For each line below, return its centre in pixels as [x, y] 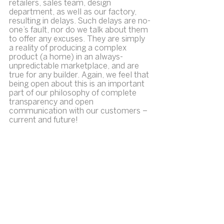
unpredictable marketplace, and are [75, 66]
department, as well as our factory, [74, 12]
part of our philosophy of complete [74, 93]
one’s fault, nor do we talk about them [79, 30]
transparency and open [52, 102]
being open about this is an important [78, 84]
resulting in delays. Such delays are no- [80, 21]
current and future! [43, 120]
